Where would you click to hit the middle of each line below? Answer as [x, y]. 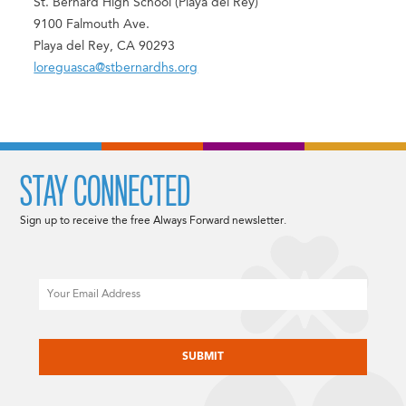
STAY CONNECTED [106, 192]
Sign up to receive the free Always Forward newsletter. [154, 221]
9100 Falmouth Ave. [92, 25]
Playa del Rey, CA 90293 [105, 47]
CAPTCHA [66, 331]
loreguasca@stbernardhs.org [116, 68]
